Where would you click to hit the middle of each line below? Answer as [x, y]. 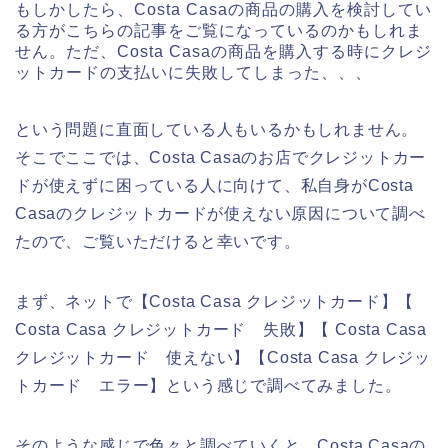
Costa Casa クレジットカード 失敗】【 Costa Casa [221, 330]
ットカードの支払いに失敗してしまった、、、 [193, 73]
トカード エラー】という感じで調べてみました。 [208, 386]
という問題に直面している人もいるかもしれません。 [217, 130]
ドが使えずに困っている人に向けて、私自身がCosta [214, 186]
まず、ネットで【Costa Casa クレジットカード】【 [215, 302]
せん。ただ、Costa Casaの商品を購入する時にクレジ [223, 52]
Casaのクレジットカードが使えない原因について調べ [220, 214]
